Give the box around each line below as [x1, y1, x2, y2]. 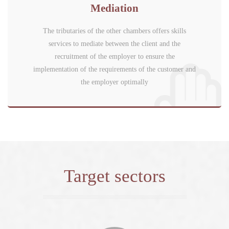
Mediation [90, 2, 139, 14]
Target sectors [63, 166, 166, 186]
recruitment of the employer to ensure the [54, 53, 175, 60]
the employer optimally [81, 78, 148, 86]
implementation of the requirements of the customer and [33, 65, 196, 73]
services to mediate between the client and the [49, 40, 180, 48]
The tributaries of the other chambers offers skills [43, 27, 186, 35]
